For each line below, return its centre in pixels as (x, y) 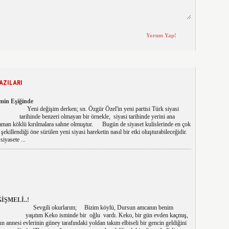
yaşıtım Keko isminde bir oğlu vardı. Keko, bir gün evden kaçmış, (107, 215)
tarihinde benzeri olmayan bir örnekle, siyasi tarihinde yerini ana (97, 117)
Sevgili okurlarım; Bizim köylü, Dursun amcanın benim (99, 208)
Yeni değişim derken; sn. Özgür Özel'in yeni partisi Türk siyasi (99, 109)
